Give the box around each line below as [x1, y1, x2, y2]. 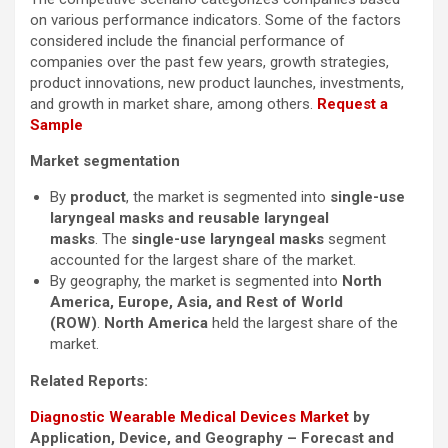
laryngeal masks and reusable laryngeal [50, 209, 329, 228]
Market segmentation [30, 152, 180, 171]
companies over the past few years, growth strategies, [30, 53, 389, 72]
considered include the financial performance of [30, 32, 345, 51]
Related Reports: [30, 372, 148, 391]
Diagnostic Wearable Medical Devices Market [30, 408, 349, 427]
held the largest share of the [208, 314, 398, 333]
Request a [317, 95, 388, 114]
